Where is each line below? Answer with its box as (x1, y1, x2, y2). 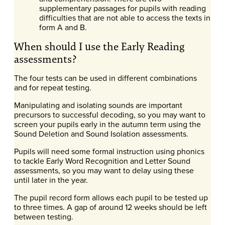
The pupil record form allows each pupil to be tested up (14, 192, 208, 203)
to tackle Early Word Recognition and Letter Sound (14, 155, 191, 167)
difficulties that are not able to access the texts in (39, 12, 210, 24)
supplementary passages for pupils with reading (39, 3, 206, 14)
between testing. (14, 211, 74, 222)
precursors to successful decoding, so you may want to (14, 109, 206, 121)
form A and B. (39, 22, 87, 33)
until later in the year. (14, 174, 88, 186)
